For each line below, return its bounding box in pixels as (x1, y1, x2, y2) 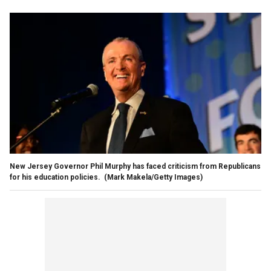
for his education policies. (10, 172, 102, 181)
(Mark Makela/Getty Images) (104, 172, 203, 181)
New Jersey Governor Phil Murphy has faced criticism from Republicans (10, 162, 261, 171)
